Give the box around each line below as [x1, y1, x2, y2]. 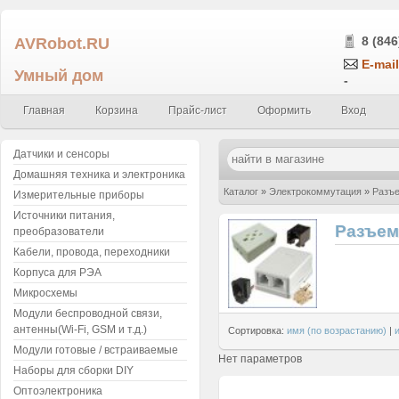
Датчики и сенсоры [13, 148, 110, 160]
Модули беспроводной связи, [13, 307, 162, 320]
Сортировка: [228, 325, 287, 336]
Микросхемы [13, 287, 77, 299]
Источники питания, [13, 209, 115, 222]
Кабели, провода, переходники [13, 246, 170, 258]
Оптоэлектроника [13, 385, 102, 397]
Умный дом [14, 66, 103, 85]
